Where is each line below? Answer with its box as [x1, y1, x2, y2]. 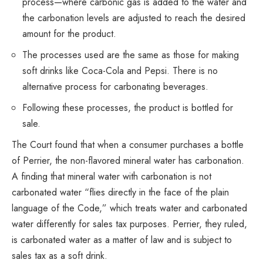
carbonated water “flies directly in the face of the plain [12, 186, 229, 200]
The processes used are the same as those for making [22, 48, 239, 62]
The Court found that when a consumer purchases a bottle [12, 138, 244, 152]
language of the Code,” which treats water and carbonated [12, 201, 247, 215]
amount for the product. [22, 27, 116, 41]
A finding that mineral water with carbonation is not [12, 170, 211, 184]
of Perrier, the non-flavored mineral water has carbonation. [12, 154, 244, 168]
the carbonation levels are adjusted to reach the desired [22, 11, 245, 25]
